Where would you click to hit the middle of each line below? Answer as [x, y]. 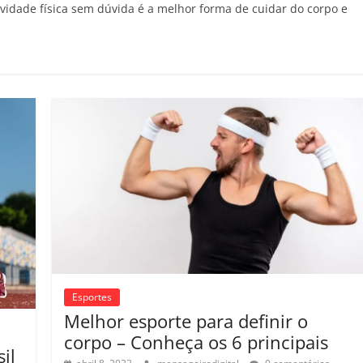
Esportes [92, 297]
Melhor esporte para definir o [186, 320]
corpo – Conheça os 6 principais [196, 342]
